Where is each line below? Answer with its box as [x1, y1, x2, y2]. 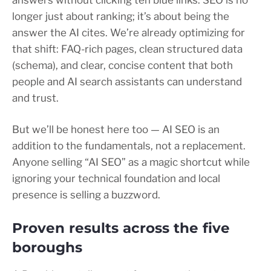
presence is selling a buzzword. [12, 189, 160, 201]
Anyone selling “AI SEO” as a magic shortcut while [12, 156, 250, 169]
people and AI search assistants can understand [12, 76, 242, 88]
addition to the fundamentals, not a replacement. [12, 140, 246, 152]
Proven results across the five [12, 220, 230, 237]
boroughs [12, 239, 82, 256]
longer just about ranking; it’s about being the [12, 10, 229, 23]
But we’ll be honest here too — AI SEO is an [12, 123, 220, 136]
